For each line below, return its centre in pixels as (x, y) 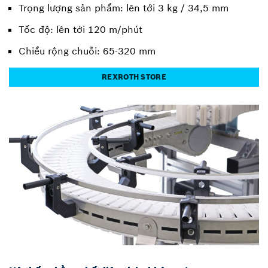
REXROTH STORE (134, 77)
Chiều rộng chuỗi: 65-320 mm (87, 51)
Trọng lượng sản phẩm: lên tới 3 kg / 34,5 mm (124, 8)
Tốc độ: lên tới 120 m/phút (80, 30)
